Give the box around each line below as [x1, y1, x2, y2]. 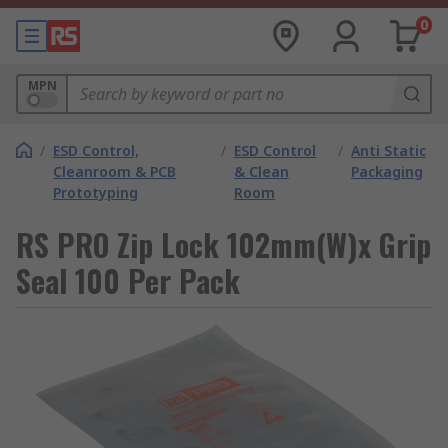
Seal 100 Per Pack [16, 258, 240, 303]
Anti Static [351, 141, 427, 160]
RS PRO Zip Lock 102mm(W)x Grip [16, 222, 431, 267]
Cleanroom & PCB [53, 162, 176, 181]
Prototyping [53, 183, 138, 202]
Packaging [351, 162, 424, 181]
